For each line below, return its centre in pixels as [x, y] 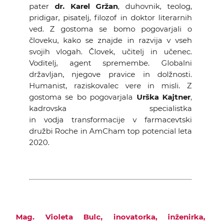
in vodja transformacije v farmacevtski [110, 120]
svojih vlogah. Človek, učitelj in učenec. [110, 52]
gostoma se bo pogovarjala [83, 97]
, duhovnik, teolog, [155, 6]
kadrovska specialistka [110, 108]
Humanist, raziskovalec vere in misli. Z [110, 86]
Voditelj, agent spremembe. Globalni [110, 63]
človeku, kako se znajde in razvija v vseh [110, 40]
